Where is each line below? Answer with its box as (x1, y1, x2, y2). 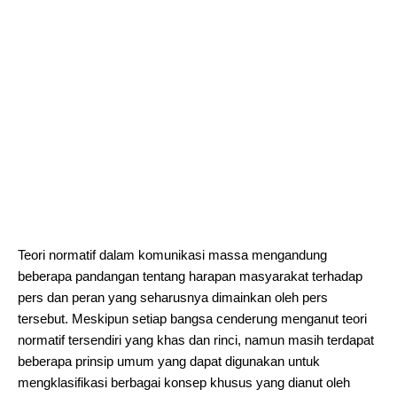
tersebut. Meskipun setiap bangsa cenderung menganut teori (18, 311, 367, 326)
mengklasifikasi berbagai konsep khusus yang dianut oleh (18, 375, 350, 390)
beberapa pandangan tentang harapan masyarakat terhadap (18, 269, 362, 284)
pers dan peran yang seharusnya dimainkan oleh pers (18, 290, 328, 305)
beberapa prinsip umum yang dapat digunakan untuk (18, 354, 320, 369)
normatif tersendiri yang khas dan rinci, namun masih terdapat (18, 332, 374, 347)
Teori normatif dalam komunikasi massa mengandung (18, 247, 327, 262)
